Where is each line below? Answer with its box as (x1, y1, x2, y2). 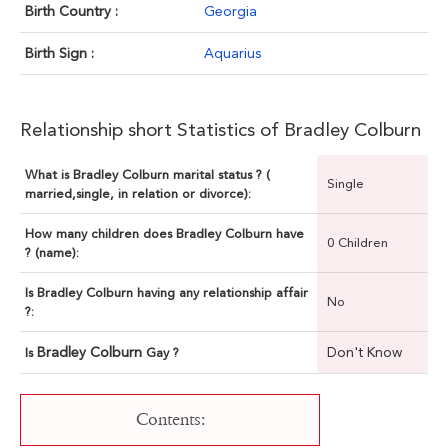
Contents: (135, 409, 205, 431)
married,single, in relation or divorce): (25, 186, 251, 202)
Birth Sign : (25, 45, 94, 62)
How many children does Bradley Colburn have (25, 226, 304, 242)
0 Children (327, 235, 388, 251)
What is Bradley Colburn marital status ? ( (25, 167, 270, 183)
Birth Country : (25, 3, 118, 20)
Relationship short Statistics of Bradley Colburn (20, 118, 421, 142)
